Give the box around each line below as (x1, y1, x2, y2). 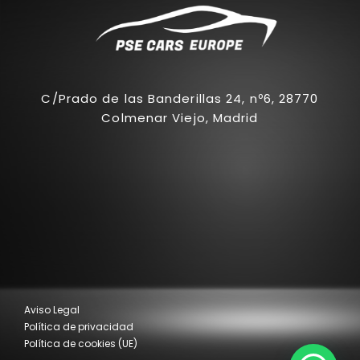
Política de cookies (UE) (24, 337, 137, 351)
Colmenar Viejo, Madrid (101, 109, 259, 127)
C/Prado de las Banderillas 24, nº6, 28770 (41, 90, 319, 108)
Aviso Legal (24, 303, 80, 317)
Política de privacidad (24, 320, 133, 334)
